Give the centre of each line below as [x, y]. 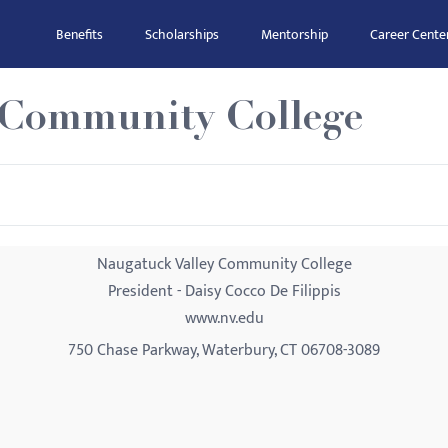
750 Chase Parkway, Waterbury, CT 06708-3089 [224, 350]
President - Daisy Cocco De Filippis [224, 291]
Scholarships [182, 34]
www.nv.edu [224, 318]
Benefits [79, 34]
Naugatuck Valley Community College [224, 264]
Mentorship [294, 34]
